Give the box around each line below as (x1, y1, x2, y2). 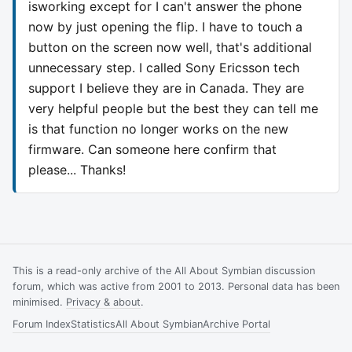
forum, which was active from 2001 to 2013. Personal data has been (13, 280, 339, 292)
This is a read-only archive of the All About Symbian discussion (13, 264, 315, 277)
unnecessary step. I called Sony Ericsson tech (28, 59, 299, 75)
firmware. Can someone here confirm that (28, 141, 277, 157)
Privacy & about (66, 295, 141, 308)
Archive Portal (203, 317, 270, 330)
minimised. (13, 295, 66, 308)
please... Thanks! (28, 161, 126, 178)
